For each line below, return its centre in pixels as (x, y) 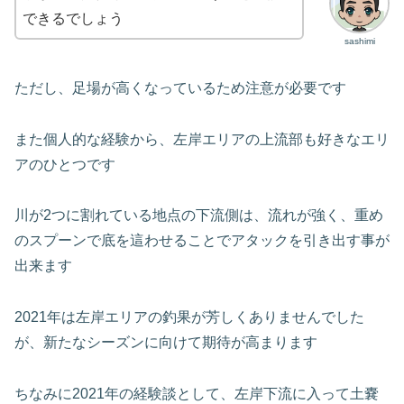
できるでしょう (73, 19)
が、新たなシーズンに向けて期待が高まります (166, 343)
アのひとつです (65, 164)
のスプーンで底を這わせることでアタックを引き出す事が (202, 241)
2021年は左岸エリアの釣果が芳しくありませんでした (189, 317)
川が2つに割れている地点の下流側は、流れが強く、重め (199, 216)
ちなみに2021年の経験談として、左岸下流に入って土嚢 (197, 393)
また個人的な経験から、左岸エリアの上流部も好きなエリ (202, 139)
